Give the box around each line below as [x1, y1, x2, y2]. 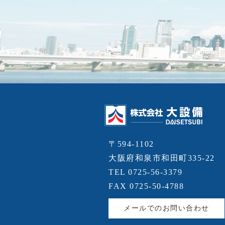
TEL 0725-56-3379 [108, 168, 183, 176]
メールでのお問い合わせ [124, 204, 209, 212]
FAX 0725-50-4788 [108, 182, 184, 190]
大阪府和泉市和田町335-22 [108, 154, 215, 162]
